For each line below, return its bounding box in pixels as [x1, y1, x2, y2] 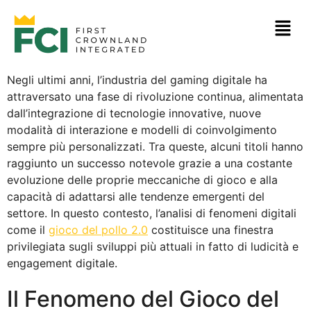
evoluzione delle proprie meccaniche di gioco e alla [7, 172, 278, 187]
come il [7, 222, 49, 237]
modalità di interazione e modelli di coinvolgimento [7, 122, 277, 137]
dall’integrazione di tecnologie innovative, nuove [7, 106, 261, 120]
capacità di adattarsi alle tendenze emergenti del [7, 189, 264, 203]
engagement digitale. [7, 255, 117, 270]
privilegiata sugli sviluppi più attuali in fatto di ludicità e [7, 239, 299, 253]
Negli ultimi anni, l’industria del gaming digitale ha [7, 72, 267, 87]
